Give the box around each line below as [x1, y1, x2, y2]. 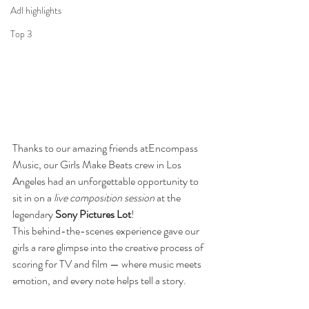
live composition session [54, 189, 154, 206]
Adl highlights [10, 3, 61, 18]
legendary [12, 206, 55, 222]
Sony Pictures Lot [55, 206, 131, 222]
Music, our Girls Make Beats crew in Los [12, 156, 183, 172]
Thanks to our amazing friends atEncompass [12, 139, 200, 156]
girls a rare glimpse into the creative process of [12, 239, 206, 255]
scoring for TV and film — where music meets [12, 255, 203, 272]
